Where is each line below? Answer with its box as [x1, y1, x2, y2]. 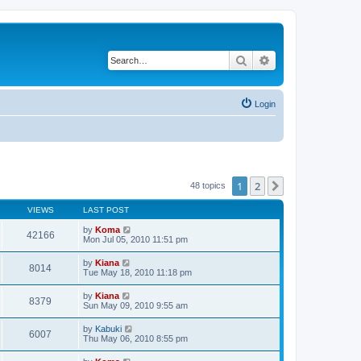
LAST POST [83, 205, 129, 214]
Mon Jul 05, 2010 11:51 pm [83, 234, 188, 244]
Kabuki [95, 323, 122, 334]
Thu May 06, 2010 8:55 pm [83, 333, 188, 343]
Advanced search [271, 52, 355, 67]
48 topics [190, 180, 228, 190]
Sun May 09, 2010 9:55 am [83, 300, 188, 310]
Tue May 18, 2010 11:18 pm [83, 267, 192, 277]
